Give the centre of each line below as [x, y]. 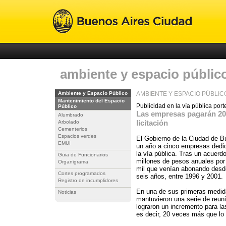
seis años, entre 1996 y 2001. [180, 176]
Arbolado [69, 122]
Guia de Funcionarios [83, 155]
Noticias [67, 192]
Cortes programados [82, 173]
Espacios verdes [77, 136]
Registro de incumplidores [88, 180]
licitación [152, 123]
